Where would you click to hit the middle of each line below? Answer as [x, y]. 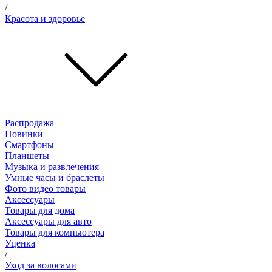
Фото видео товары [45, 188]
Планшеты [27, 155]
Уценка [20, 243]
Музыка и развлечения [52, 166]
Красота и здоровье [45, 18]
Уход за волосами [41, 265]
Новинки [24, 134]
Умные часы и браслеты [55, 177]
